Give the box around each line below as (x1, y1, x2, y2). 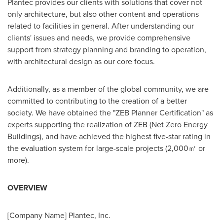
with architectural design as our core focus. (7, 55, 155, 67)
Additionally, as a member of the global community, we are (7, 83, 209, 95)
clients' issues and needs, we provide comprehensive (7, 32, 190, 43)
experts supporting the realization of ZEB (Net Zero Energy (7, 118, 208, 130)
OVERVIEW (7, 182, 47, 193)
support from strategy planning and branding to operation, (7, 43, 206, 55)
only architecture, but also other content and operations (7, 8, 199, 20)
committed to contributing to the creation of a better (7, 95, 187, 107)
